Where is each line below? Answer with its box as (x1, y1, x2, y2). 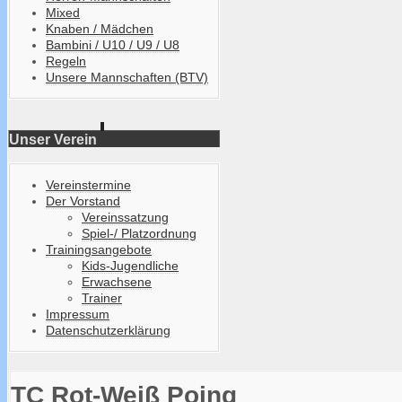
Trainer (82, 290, 122, 305)
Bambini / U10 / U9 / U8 (46, 37, 179, 52)
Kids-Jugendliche (82, 258, 179, 273)
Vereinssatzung (82, 209, 169, 224)
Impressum (46, 306, 109, 321)
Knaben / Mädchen (46, 21, 153, 36)
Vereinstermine (46, 177, 131, 192)
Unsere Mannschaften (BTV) (46, 69, 208, 84)
